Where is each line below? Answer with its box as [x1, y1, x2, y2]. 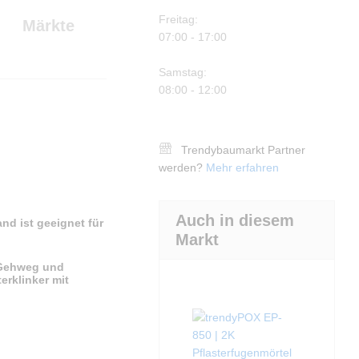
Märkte [22, 16, 75, 34]
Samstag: [159, 65, 208, 79]
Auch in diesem [175, 211, 295, 229]
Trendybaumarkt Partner [181, 143, 306, 156]
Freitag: [159, 12, 199, 26]
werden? [159, 160, 207, 174]
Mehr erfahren [206, 160, 280, 174]
